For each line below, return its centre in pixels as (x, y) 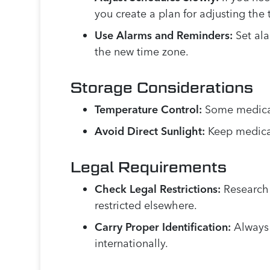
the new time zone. (142, 52)
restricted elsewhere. (146, 206)
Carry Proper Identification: (163, 227)
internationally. (132, 243)
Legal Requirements (149, 167)
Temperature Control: (149, 110)
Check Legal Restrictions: (158, 189)
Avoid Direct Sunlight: (150, 131)
